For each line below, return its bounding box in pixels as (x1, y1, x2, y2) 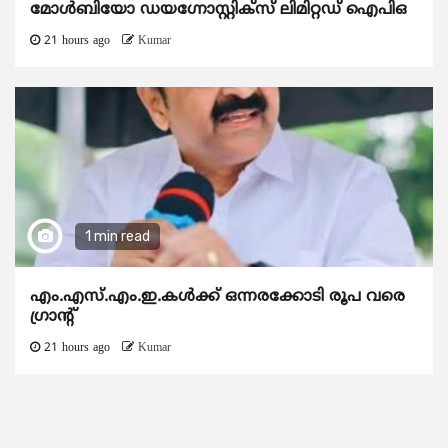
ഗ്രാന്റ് (30, 307, 77, 328)
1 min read (85, 228, 150, 246)
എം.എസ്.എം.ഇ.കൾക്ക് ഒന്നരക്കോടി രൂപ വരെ (30, 287, 405, 308)
